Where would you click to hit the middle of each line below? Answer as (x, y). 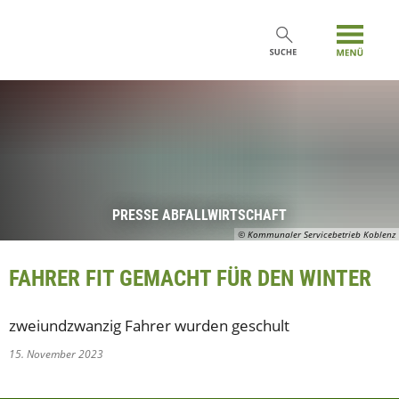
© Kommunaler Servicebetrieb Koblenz (317, 234)
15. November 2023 (59, 354)
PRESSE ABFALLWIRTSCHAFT (199, 215)
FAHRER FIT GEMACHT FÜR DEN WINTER (190, 278)
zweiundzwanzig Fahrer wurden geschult (149, 326)
